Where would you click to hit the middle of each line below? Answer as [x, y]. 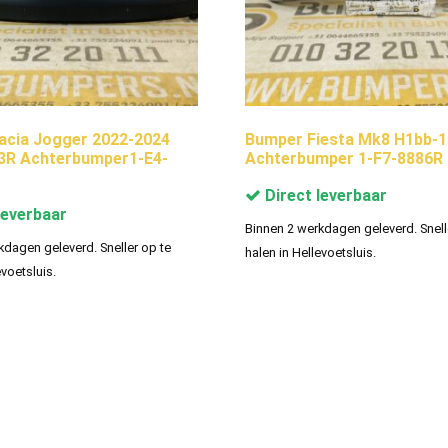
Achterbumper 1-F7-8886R [344, 158]
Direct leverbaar [324, 195]
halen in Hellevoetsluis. [311, 252]
